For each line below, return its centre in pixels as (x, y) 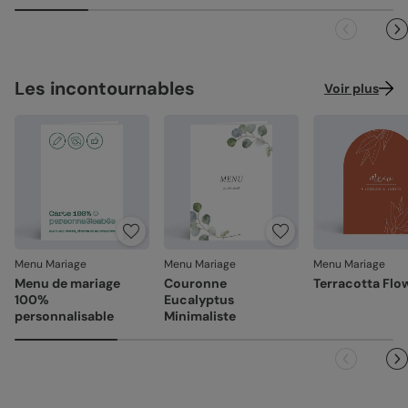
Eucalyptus (199, 300)
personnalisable (64, 316)
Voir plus (351, 88)
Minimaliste (200, 316)
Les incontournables (105, 88)
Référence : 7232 (78, 20)
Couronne (195, 283)
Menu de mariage (67, 283)
